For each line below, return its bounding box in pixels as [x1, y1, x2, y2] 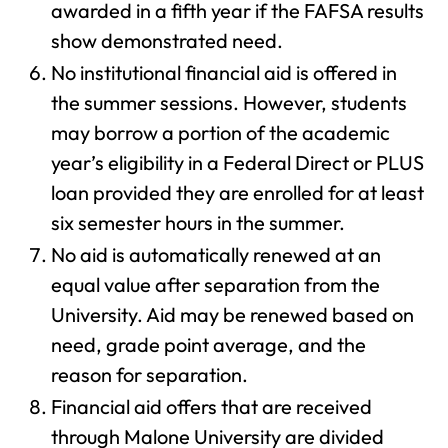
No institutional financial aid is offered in [51, 60, 397, 85]
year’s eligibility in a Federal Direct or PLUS [51, 150, 424, 175]
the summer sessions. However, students [51, 90, 407, 115]
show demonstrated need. [51, 28, 283, 53]
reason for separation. [51, 362, 248, 387]
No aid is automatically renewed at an [51, 242, 381, 267]
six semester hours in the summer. [51, 210, 345, 235]
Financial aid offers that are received [51, 394, 372, 419]
